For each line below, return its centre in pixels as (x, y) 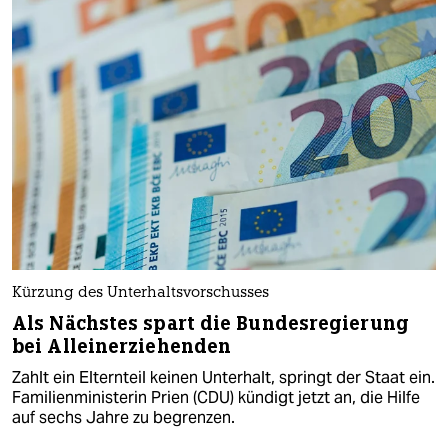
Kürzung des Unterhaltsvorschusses (140, 294)
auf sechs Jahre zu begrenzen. (123, 418)
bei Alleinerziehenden (122, 347)
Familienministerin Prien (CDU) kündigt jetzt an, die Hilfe (216, 398)
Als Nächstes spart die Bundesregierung (210, 324)
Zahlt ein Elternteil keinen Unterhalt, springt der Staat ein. (223, 378)
